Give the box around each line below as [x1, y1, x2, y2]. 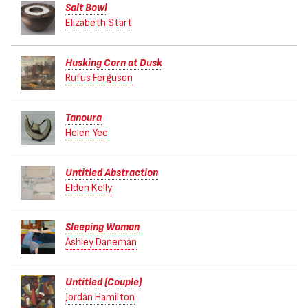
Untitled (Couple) [65, 276, 142, 289]
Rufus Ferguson [65, 71, 133, 85]
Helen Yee [65, 126, 108, 140]
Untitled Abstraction [65, 166, 158, 179]
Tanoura [65, 111, 102, 124]
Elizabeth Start [65, 16, 132, 30]
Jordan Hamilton [65, 291, 135, 305]
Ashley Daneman [65, 236, 137, 250]
